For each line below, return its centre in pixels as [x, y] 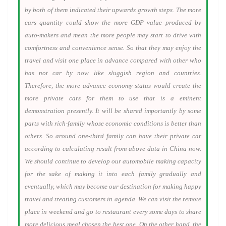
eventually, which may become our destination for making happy [113, 186]
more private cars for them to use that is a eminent [113, 98]
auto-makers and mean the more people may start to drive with [113, 35]
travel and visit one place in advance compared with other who [113, 60]
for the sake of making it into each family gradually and [113, 174]
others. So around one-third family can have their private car [113, 136]
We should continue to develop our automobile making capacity [113, 161]
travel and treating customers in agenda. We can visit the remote [113, 199]
